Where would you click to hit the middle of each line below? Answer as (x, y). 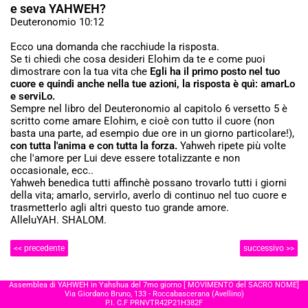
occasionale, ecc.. (52, 171)
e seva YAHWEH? (58, 9)
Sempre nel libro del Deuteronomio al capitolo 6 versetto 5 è (149, 109)
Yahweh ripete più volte (232, 146)
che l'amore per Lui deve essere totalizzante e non (125, 158)
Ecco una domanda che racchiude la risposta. (115, 47)
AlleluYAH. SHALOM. (58, 220)
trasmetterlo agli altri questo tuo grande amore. (120, 208)
